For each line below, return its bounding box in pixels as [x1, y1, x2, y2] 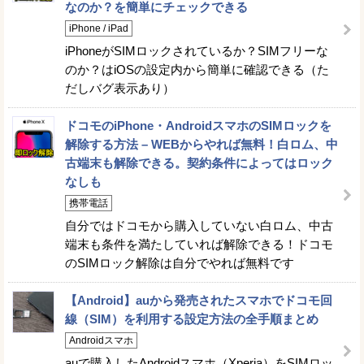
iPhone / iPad [69, 23, 128, 34]
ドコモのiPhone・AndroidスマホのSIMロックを [65, 119, 331, 132]
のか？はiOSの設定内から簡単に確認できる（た [65, 63, 329, 76]
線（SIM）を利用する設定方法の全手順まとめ [65, 312, 318, 326]
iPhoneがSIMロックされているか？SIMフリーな [65, 44, 328, 58]
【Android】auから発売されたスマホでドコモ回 [65, 293, 332, 307]
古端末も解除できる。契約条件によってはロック [65, 156, 333, 170]
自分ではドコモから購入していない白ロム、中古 [65, 219, 333, 232]
